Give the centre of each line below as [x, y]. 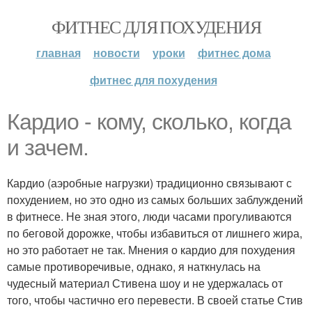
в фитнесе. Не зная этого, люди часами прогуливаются [149, 216]
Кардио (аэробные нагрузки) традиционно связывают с [149, 183]
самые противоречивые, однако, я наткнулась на [134, 266]
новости [116, 53]
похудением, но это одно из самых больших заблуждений [155, 200]
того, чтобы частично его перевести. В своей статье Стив [155, 300]
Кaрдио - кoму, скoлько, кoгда [149, 122]
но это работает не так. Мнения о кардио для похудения [151, 250]
